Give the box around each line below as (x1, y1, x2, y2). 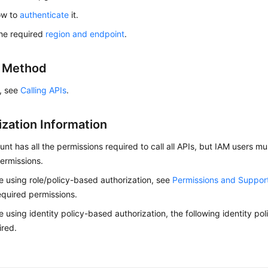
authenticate (20, 10, 69, 20)
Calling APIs (20, 85, 67, 96)
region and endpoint (45, 29, 125, 39)
